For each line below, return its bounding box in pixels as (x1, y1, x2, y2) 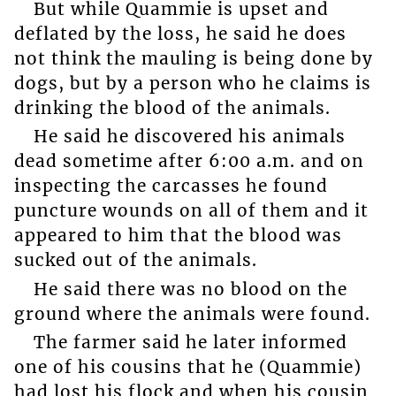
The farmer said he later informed (33, 331, 347, 354)
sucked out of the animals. (13, 249, 257, 271)
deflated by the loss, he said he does (13, 22, 346, 44)
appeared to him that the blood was (13, 225, 342, 247)
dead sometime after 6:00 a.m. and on (13, 150, 364, 172)
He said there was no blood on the (33, 278, 347, 300)
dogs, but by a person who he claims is (13, 72, 371, 94)
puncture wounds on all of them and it (13, 200, 369, 222)
